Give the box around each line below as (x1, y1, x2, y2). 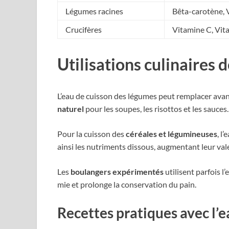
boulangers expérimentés (71, 166, 164, 176)
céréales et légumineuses (126, 128, 217, 139)
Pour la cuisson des (57, 128, 126, 139)
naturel (57, 103, 84, 113)
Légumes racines (65, 6, 123, 16)
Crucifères (65, 24, 102, 34)
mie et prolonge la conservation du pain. (57, 179, 196, 189)
